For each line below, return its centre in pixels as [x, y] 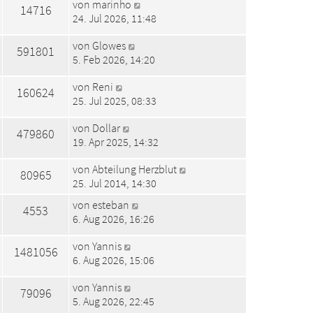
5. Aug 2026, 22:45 [114, 301]
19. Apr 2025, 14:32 [116, 141]
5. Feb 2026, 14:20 [114, 59]
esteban [111, 205]
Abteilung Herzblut [134, 169]
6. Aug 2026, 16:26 [114, 219]
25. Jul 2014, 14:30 [115, 183]
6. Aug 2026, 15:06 [114, 260]
